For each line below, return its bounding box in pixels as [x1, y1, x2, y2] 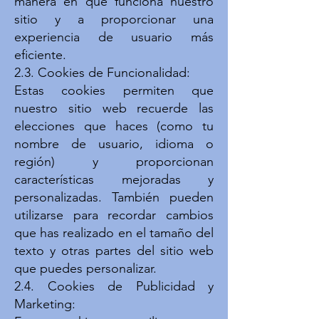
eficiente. [14, 47, 66, 63]
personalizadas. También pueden [14, 189, 214, 205]
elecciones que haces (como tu [14, 118, 214, 134]
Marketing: [14, 296, 75, 312]
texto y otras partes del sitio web [14, 243, 214, 258]
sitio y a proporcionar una [14, 11, 214, 27]
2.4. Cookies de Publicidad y [14, 278, 214, 294]
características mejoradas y [14, 172, 214, 187]
